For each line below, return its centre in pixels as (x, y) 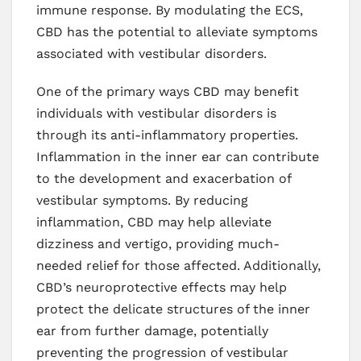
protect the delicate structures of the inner (173, 309)
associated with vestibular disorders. (151, 54)
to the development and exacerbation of (164, 179)
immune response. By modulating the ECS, (170, 10)
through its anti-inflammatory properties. (167, 135)
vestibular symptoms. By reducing (142, 201)
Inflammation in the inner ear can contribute (178, 157)
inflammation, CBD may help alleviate (154, 222)
